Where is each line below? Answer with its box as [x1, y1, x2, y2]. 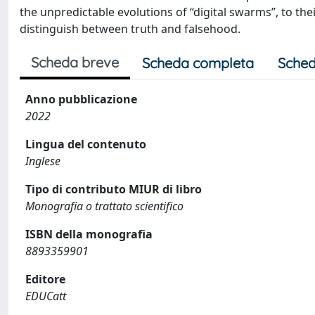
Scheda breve [31, 53, 119, 71]
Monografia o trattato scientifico [25, 198, 184, 214]
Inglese [25, 153, 60, 169]
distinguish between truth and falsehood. [20, 20, 240, 37]
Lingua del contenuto [25, 136, 146, 152]
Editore [25, 271, 65, 287]
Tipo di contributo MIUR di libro [25, 181, 202, 197]
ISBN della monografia [25, 226, 153, 242]
